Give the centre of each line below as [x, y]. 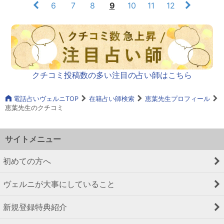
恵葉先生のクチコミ [34, 108]
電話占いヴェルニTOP [45, 99]
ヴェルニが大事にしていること [59, 184]
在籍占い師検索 [112, 99]
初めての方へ [27, 161]
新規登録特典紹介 [35, 207]
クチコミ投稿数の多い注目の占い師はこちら [112, 75]
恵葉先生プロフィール [177, 99]
